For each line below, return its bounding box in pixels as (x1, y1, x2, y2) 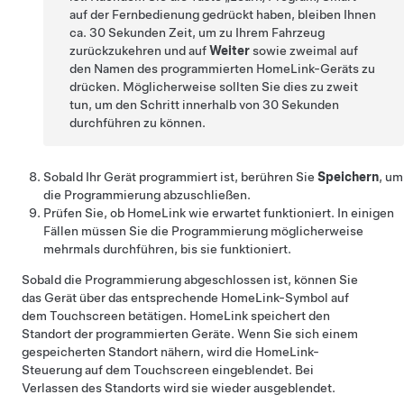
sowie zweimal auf (250, 43, 359, 58)
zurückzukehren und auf (69, 43, 210, 58)
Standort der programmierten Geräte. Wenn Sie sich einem (22, 326, 358, 341)
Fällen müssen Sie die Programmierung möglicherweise (43, 224, 363, 238)
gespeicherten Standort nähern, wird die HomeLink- (22, 344, 319, 359)
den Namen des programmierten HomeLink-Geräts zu (69, 61, 376, 76)
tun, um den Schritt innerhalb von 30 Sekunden (69, 97, 340, 112)
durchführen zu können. (69, 115, 207, 130)
